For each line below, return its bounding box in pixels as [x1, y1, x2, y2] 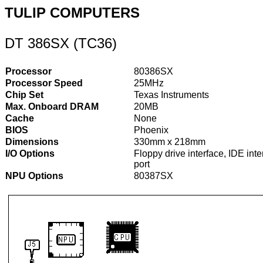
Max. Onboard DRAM [5, 102, 99, 112]
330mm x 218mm [134, 137, 205, 147]
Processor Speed [5, 78, 83, 88]
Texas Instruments [134, 90, 209, 100]
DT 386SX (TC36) [5, 35, 117, 51]
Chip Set [5, 90, 43, 100]
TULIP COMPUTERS [5, 5, 140, 21]
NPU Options [5, 171, 63, 181]
